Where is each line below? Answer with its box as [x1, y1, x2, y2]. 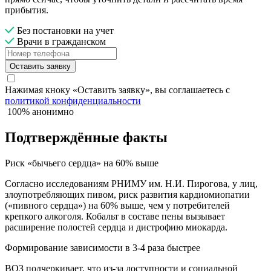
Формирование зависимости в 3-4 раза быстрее [5, 243, 200, 253]
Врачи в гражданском [15, 36, 106, 47]
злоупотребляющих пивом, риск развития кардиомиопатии [5, 189, 250, 200]
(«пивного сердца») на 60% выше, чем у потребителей [5, 200, 230, 211]
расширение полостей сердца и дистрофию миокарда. [5, 222, 227, 233]
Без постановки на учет [15, 25, 114, 36]
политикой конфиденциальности [5, 96, 141, 106]
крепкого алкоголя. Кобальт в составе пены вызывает [5, 211, 225, 222]
